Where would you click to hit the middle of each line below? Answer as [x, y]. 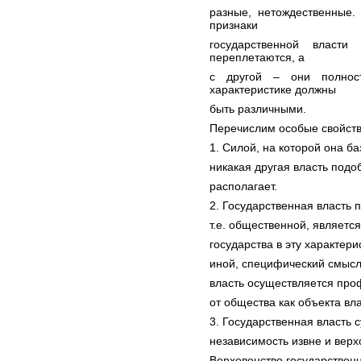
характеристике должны [273, 89]
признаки [234, 25]
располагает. [243, 186]
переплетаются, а [257, 57]
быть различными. [258, 109]
